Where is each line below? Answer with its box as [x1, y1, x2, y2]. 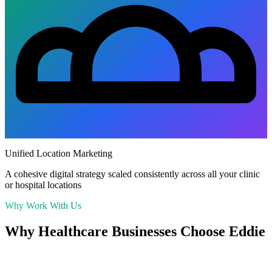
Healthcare [38, 223, 108, 240]
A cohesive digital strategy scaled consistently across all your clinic [5, 169, 260, 180]
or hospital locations [5, 180, 81, 191]
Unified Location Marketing [5, 148, 112, 159]
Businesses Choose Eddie [108, 223, 265, 240]
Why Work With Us [5, 200, 81, 211]
